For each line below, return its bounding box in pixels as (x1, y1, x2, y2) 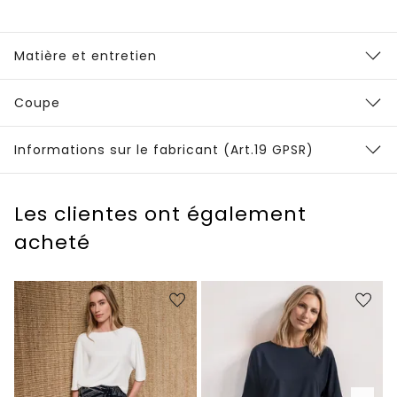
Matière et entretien (14, 46, 157, 65)
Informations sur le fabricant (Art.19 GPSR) (14, 140, 314, 159)
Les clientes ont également (14, 199, 307, 228)
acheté (14, 228, 90, 256)
